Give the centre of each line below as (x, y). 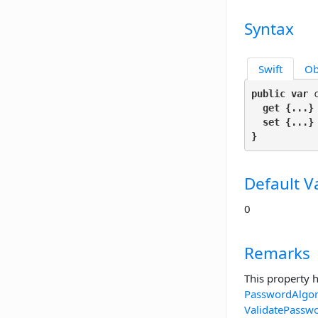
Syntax (269, 29)
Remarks (277, 253)
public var (280, 93)
